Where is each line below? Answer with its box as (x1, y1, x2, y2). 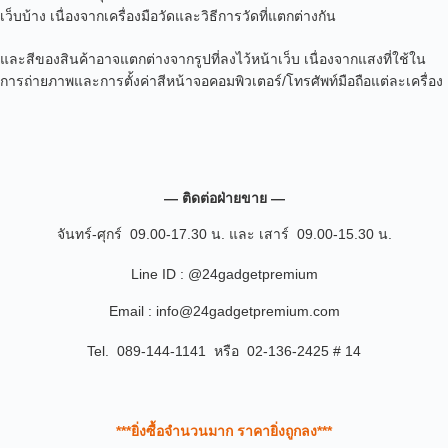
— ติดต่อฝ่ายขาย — (163, 190, 285, 207)
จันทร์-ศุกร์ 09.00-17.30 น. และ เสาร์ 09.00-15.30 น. (56, 226, 392, 243)
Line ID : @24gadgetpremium (130, 266, 318, 283)
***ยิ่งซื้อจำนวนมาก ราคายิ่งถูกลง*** (116, 423, 332, 440)
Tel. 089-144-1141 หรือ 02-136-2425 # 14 (87, 343, 361, 360)
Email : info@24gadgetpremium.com (108, 303, 340, 320)
